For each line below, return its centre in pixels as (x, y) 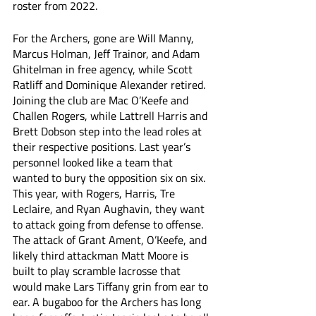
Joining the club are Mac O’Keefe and (102, 100)
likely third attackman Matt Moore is (102, 255)
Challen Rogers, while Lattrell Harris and (111, 116)
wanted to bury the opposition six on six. (110, 178)
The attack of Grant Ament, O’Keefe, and (111, 240)
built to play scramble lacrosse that (98, 271)
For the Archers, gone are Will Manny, (105, 38)
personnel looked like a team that (94, 162)
